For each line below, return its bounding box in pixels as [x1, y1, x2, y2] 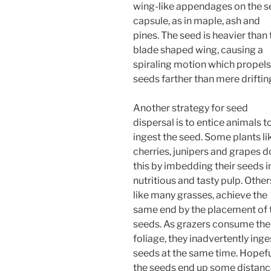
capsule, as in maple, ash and [133, 15, 260, 27]
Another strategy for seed [133, 102, 248, 114]
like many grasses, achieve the [133, 189, 267, 201]
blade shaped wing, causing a [133, 44, 263, 56]
